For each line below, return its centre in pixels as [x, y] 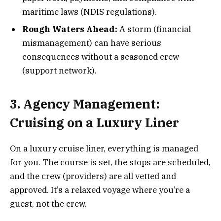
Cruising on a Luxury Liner [94, 122]
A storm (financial [155, 29]
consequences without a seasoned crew [101, 57]
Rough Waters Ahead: [71, 29]
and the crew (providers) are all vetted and [93, 176]
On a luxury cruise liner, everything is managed [104, 148]
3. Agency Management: [85, 104]
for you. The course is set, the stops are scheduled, [110, 162]
